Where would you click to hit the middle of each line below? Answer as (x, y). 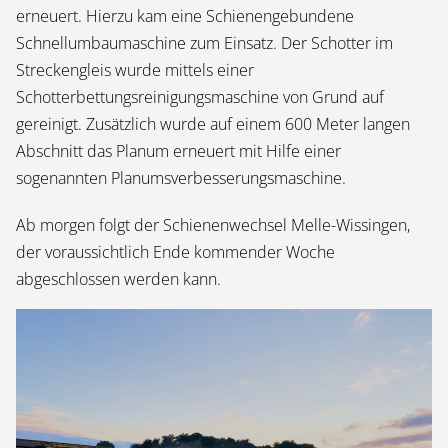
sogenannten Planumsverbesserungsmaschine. (183, 178)
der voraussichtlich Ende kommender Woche (175, 252)
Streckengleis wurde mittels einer (135, 70)
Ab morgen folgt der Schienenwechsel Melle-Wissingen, (213, 225)
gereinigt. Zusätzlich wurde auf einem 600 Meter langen (213, 124)
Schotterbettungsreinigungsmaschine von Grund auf (200, 97)
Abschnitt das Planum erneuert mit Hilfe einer (178, 151)
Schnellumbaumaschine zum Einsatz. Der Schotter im (204, 43)
